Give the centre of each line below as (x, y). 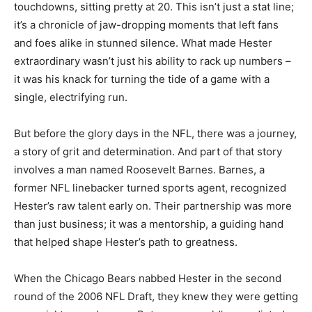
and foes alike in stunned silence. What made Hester (143, 43)
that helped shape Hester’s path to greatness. (126, 242)
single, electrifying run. (71, 97)
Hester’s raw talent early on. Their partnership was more (153, 206)
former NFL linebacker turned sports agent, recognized (150, 188)
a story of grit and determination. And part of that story (148, 152)
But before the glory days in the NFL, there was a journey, (155, 134)
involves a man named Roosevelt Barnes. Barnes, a (139, 170)
